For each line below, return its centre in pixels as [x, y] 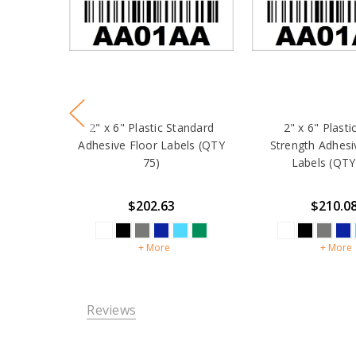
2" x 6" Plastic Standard [152, 127]
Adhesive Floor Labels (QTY [151, 145]
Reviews [112, 310]
